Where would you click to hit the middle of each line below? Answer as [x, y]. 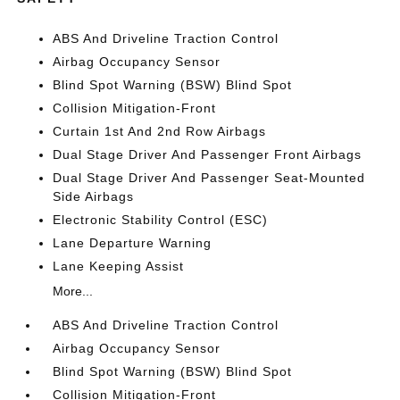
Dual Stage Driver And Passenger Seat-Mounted [209, 177]
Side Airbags [94, 196]
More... [73, 291]
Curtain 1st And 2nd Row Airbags [160, 131]
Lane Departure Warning [133, 242]
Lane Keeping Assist [119, 266]
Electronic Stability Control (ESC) [161, 219]
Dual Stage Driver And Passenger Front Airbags [208, 154]
